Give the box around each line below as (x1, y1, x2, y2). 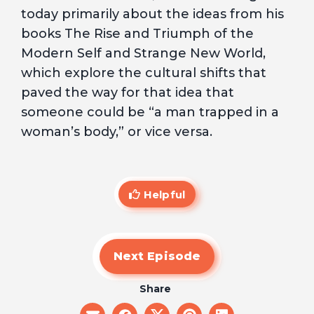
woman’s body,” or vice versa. (21, 124, 212, 139)
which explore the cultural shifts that (21, 65, 266, 81)
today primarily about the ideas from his (21, 6, 284, 22)
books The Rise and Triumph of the (21, 26, 254, 41)
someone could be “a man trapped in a (21, 104, 279, 120)
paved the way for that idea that (21, 85, 234, 100)
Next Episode (113, 250, 201, 263)
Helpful (144, 187, 185, 201)
